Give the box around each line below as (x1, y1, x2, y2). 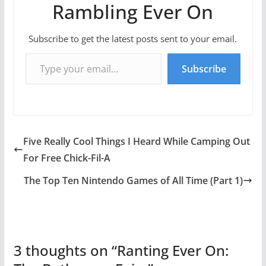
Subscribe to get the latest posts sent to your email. (28, 33, 237, 45)
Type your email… (24, 47, 31, 59)
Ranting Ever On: (116, 240, 229, 261)
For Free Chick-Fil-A (23, 151, 110, 165)
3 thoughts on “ (13, 240, 117, 261)
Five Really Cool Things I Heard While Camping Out (23, 135, 250, 148)
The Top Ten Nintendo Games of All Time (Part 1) (24, 174, 243, 188)
